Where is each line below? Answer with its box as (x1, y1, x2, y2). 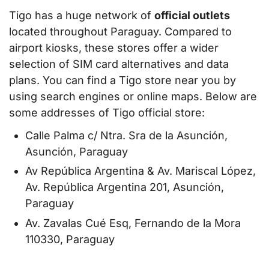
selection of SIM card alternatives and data (9, 57, 229, 70)
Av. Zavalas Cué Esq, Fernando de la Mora (25, 216, 241, 229)
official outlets (154, 8, 230, 22)
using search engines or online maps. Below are (9, 89, 257, 103)
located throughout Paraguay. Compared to (9, 25, 232, 38)
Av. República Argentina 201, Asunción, (25, 181, 224, 194)
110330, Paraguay (25, 232, 115, 246)
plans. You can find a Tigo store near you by (9, 73, 236, 86)
